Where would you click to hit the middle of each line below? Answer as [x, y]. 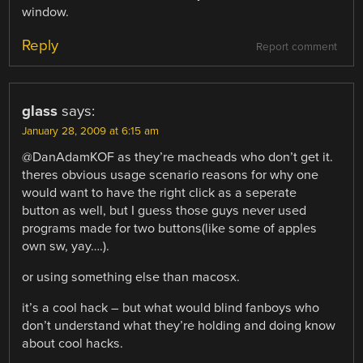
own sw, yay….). [66, 246]
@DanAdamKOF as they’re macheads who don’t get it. [178, 157]
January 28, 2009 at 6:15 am [91, 131]
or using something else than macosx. [131, 277]
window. [46, 12]
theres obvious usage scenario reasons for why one [171, 175]
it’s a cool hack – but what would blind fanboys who [171, 308]
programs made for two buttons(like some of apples [170, 228]
